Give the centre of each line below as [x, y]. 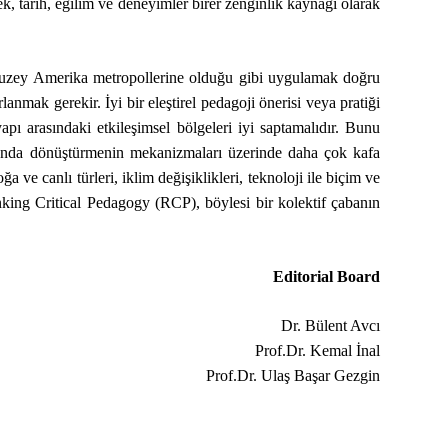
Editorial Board [327, 276]
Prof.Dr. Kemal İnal [318, 350]
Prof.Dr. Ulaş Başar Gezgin [293, 375]
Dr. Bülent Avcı [331, 325]
